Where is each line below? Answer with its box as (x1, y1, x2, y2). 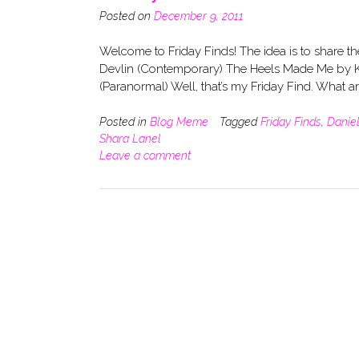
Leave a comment (99, 148, 191, 162)
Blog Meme (150, 115, 208, 128)
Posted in (99, 115, 150, 128)
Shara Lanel (99, 131, 161, 145)
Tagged (220, 115, 260, 128)
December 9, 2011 (154, 9, 244, 22)
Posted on (99, 9, 154, 22)
